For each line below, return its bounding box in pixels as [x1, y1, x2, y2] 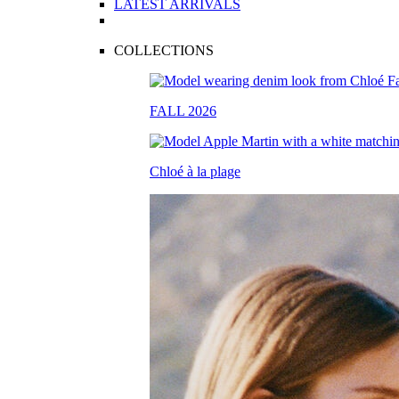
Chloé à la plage [150, 164, 240, 179]
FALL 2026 [150, 103, 216, 118]
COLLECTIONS [114, 43, 214, 58]
